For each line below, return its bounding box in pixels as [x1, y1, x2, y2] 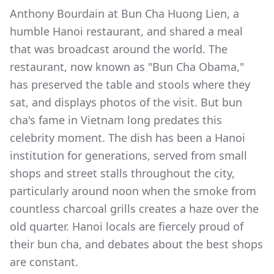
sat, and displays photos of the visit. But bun [10, 95, 242, 110]
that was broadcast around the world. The [10, 42, 228, 57]
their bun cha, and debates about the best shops [10, 237, 263, 252]
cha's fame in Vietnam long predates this [10, 113, 222, 128]
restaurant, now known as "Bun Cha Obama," [10, 59, 244, 75]
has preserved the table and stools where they [10, 77, 250, 92]
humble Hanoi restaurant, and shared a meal [10, 24, 243, 39]
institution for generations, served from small [10, 148, 247, 163]
